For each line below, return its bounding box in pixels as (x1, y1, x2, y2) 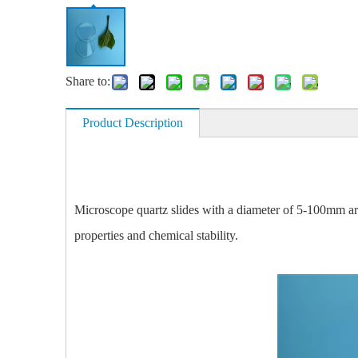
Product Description (82, 116, 183, 129)
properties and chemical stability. (74, 229, 238, 242)
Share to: (66, 74, 110, 88)
